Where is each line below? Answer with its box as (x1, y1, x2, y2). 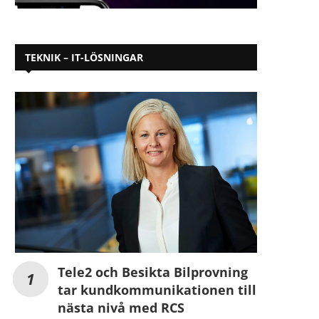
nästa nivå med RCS (58, 299, 184, 317)
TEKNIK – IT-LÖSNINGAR (25, 50, 143, 64)
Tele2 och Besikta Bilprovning (58, 263, 248, 281)
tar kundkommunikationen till (58, 281, 256, 299)
